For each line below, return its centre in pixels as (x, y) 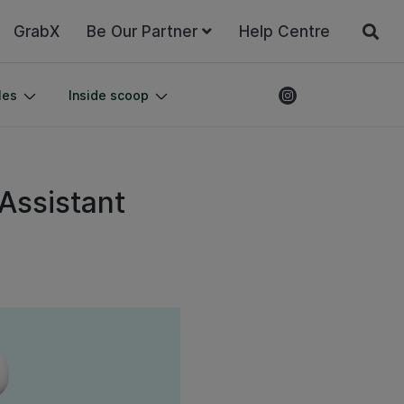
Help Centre (285, 31)
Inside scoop (109, 95)
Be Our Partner (142, 31)
